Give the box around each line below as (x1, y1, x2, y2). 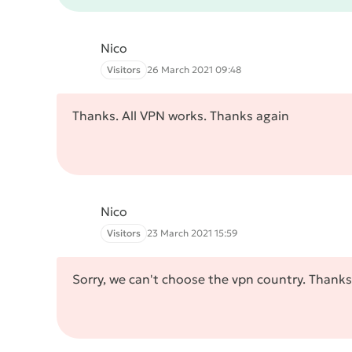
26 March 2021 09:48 (147, 64, 241, 75)
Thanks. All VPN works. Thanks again (72, 108, 289, 123)
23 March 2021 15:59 (147, 227, 238, 239)
